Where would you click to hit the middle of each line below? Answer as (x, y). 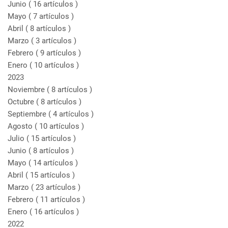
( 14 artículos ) (53, 163)
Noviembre (27, 90)
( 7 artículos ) (51, 16)
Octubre (22, 102)
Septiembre (28, 114)
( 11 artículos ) (60, 199)
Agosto (21, 126)
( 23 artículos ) (56, 187)
